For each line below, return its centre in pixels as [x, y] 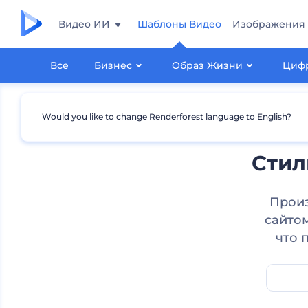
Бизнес [113, 65]
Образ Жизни [208, 65]
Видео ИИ [84, 24]
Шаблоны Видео [179, 24]
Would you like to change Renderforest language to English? [167, 117]
